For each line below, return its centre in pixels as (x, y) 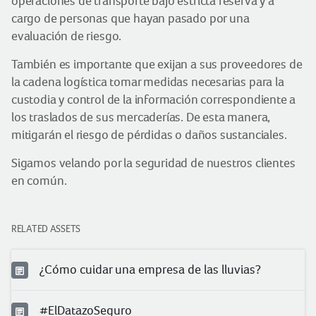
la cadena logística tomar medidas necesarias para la (148, 82)
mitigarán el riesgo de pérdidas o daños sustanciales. (149, 135)
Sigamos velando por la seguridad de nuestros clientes (153, 163)
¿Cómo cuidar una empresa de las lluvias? (150, 269)
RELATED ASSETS (46, 229)
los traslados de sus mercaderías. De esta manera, (141, 117)
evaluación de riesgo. (67, 36)
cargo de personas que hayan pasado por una (130, 18)
